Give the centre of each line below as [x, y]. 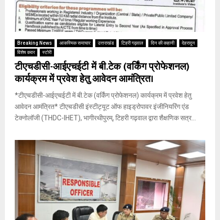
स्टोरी [47, 52]
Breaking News [35, 43]
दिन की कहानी [163, 43]
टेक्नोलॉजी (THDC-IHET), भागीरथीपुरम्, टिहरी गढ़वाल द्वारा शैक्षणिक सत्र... [105, 118]
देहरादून [188, 43]
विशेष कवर [26, 52]
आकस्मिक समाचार [75, 43]
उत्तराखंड [106, 43]
